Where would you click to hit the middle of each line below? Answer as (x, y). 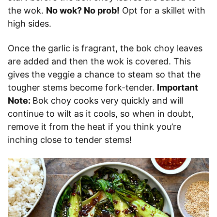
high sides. (30, 24)
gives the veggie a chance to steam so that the (104, 75)
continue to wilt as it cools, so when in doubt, (101, 114)
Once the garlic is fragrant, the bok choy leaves (105, 48)
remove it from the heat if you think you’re (94, 127)
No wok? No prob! (83, 11)
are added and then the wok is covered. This (99, 62)
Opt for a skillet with (163, 11)
